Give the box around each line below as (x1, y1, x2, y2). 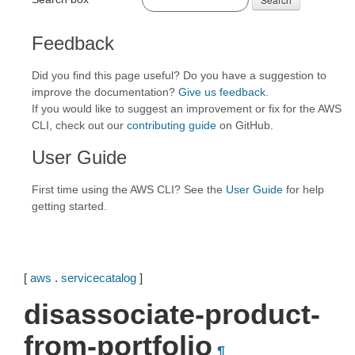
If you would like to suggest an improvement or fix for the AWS (32, 102, 342, 115)
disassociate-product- (24, 298, 320, 330)
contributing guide (127, 119, 216, 132)
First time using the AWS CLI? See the (32, 183, 226, 196)
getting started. (32, 200, 107, 212)
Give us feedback (178, 86, 265, 98)
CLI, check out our (32, 119, 127, 132)
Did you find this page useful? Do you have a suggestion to (32, 69, 326, 82)
